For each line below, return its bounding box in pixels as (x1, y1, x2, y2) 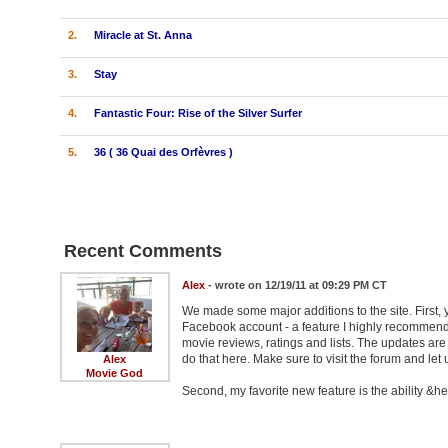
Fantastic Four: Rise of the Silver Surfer (93, 106, 302, 119)
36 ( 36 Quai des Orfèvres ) (93, 145, 233, 158)
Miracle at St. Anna (93, 28, 192, 41)
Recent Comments (63, 240, 222, 261)
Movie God (86, 366, 143, 379)
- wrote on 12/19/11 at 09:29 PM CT (204, 278, 387, 291)
